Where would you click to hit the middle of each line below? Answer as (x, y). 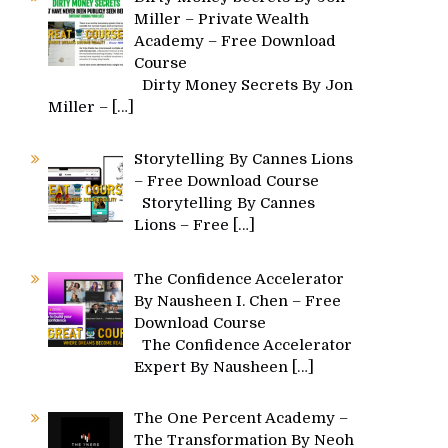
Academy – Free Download (235, 41)
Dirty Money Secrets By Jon (244, 85)
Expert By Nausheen (213, 366)
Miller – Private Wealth (222, 19)
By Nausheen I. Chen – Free (238, 300)
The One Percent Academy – (241, 418)
